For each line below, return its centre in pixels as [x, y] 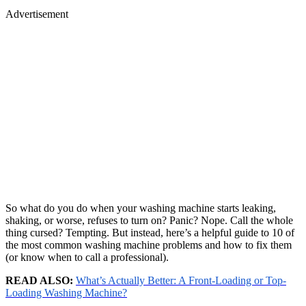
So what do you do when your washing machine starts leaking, [141, 208]
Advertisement [37, 14]
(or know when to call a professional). [87, 257]
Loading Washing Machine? [66, 292]
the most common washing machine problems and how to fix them [149, 245]
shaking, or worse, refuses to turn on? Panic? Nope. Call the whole [149, 220]
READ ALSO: [39, 280]
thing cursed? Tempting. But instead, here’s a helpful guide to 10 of [150, 232]
